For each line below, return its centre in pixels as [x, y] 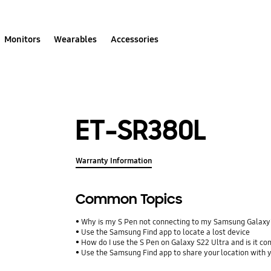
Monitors [23, 39]
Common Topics [129, 200]
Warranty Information [114, 161]
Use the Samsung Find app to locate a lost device [166, 233]
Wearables [76, 39]
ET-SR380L [142, 130]
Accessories [134, 39]
